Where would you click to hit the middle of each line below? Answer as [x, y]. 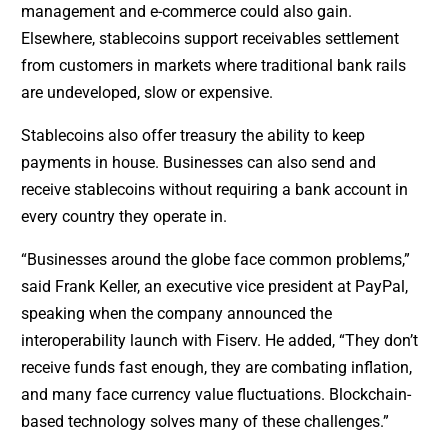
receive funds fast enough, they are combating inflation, [216, 368]
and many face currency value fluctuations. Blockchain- [215, 395]
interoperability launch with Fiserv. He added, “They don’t [219, 341]
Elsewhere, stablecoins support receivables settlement [209, 39]
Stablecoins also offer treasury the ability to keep [192, 136]
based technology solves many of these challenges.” [204, 422]
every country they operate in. [123, 217]
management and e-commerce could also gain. [186, 12]
